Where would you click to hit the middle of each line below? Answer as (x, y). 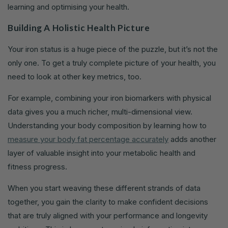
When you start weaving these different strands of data (104, 188)
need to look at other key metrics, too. (75, 77)
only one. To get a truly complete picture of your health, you (112, 63)
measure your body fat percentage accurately (88, 139)
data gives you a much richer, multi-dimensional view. (100, 112)
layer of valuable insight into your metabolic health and (102, 153)
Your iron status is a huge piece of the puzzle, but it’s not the (113, 49)
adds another (192, 139)
